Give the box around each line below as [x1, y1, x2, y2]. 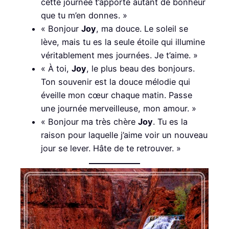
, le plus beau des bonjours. [86, 63, 195, 74]
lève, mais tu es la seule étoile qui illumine [41, 36, 205, 47]
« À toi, [41, 63, 72, 74]
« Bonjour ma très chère [41, 116, 138, 127]
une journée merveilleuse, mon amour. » [41, 103, 196, 113]
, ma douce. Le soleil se [96, 23, 188, 34]
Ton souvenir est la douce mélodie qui [41, 76, 190, 87]
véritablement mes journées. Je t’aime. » [41, 50, 198, 60]
